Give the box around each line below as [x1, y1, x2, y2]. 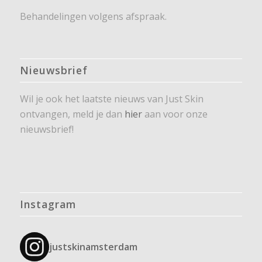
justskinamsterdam [49, 240, 137, 253]
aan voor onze [142, 107, 208, 120]
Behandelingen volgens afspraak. [19, 10, 167, 23]
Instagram [19, 196, 76, 211]
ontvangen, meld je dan [19, 107, 125, 120]
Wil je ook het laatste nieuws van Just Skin [19, 92, 204, 105]
